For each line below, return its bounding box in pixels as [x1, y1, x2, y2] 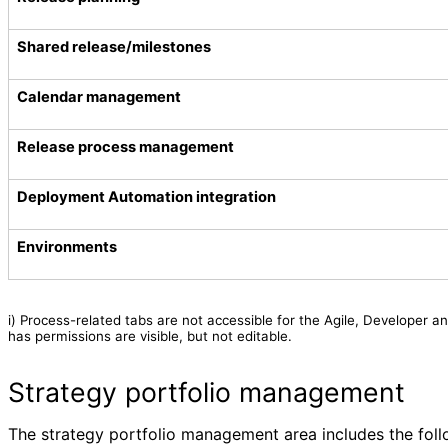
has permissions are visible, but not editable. [8, 327, 292, 344]
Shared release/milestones [17, 37, 211, 56]
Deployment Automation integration [17, 187, 276, 206]
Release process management [17, 137, 234, 156]
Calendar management [17, 87, 181, 106]
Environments [17, 237, 117, 256]
